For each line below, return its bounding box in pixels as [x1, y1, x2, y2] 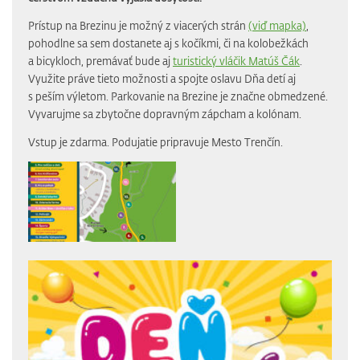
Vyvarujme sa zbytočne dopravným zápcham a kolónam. [28, 106, 301, 121]
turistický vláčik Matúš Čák [173, 53, 300, 67]
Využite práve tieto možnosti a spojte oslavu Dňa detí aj [28, 71, 296, 85]
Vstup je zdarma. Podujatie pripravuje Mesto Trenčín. [28, 134, 283, 149]
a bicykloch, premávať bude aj [28, 53, 173, 67]
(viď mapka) [248, 18, 306, 32]
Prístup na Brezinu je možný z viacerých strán [28, 18, 248, 32]
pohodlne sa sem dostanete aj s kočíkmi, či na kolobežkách [28, 35, 309, 50]
